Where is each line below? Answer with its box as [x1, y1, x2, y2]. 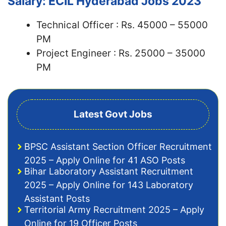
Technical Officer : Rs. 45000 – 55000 [36, 19, 208, 31]
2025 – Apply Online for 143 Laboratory [24, 180, 193, 190]
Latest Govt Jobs [74, 108, 152, 120]
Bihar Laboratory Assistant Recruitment [24, 166, 193, 177]
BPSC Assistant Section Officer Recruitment [24, 141, 212, 152]
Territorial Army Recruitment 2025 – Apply [24, 204, 204, 215]
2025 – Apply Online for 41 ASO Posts [24, 155, 185, 165]
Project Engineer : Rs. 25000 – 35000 [36, 47, 205, 59]
